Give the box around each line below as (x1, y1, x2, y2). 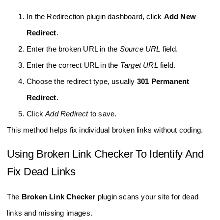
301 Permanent (137, 77, 190, 86)
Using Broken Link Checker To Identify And (7, 147, 204, 160)
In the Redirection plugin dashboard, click (27, 12, 164, 21)
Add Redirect (45, 110, 88, 118)
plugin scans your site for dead (95, 192, 199, 201)
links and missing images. (7, 208, 92, 217)
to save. (88, 110, 117, 118)
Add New (164, 12, 196, 21)
